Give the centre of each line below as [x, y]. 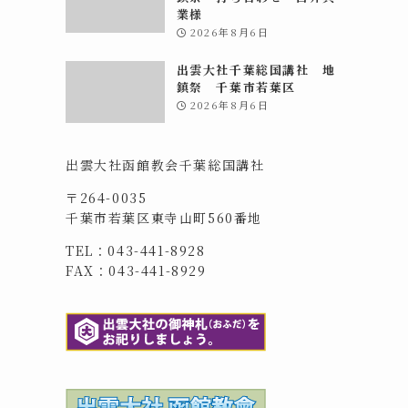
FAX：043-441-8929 [136, 270]
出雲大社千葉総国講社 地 [256, 69]
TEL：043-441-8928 [136, 250]
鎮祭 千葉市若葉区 [236, 87]
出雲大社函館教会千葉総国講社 [165, 164]
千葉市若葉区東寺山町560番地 [164, 217]
